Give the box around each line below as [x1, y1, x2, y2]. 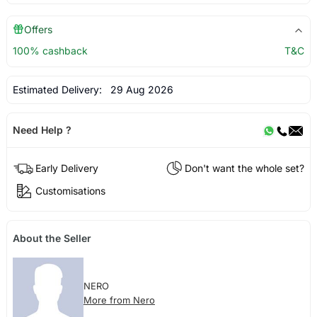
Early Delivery [35, 161, 98, 174]
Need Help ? [12, 123, 71, 136]
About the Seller [12, 232, 91, 245]
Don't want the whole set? [185, 161, 305, 174]
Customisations [35, 184, 105, 197]
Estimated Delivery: [12, 83, 105, 96]
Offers [23, 23, 52, 35]
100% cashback [12, 44, 88, 57]
